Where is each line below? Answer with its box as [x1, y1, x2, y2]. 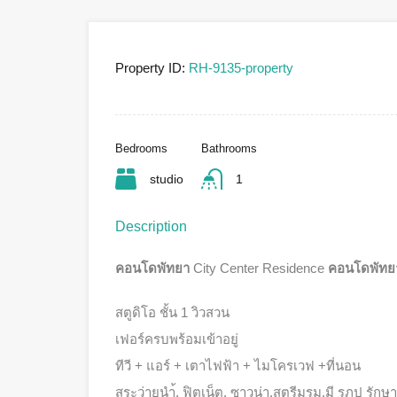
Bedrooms [115, 141, 167, 155]
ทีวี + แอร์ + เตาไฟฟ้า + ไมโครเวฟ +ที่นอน [115, 357, 361, 373]
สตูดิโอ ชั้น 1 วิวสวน [115, 304, 230, 320]
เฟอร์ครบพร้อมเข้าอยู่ [115, 331, 238, 346]
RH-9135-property [185, 59, 293, 75]
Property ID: [115, 59, 185, 75]
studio [150, 171, 183, 186]
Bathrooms [201, 141, 257, 155]
